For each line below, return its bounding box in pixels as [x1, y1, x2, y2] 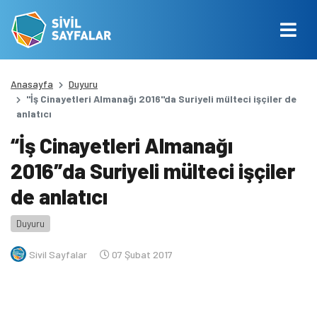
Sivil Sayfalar [29, 248, 87, 260]
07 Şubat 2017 [110, 248, 173, 260]
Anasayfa [11, 78, 53, 90]
